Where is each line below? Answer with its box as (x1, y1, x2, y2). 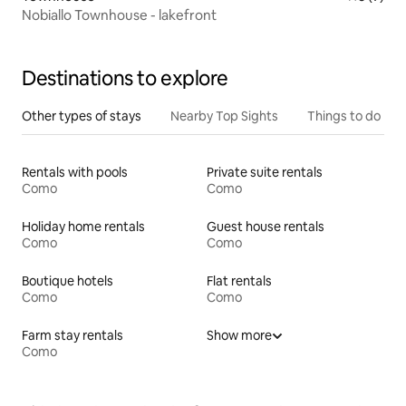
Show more (207, 326, 272, 343)
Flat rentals (207, 272, 272, 289)
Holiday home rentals (22, 217, 145, 235)
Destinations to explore (22, 64, 228, 92)
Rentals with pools (22, 163, 128, 180)
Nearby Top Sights (170, 107, 278, 124)
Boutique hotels (22, 272, 113, 289)
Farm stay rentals (22, 326, 123, 343)
